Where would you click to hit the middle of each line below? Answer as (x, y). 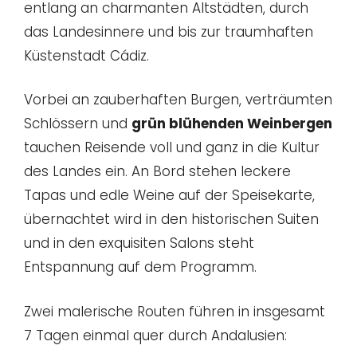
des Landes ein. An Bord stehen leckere (157, 172)
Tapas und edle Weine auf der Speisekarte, (169, 196)
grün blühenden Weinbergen (232, 124)
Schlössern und (78, 124)
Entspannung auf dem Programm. (140, 267)
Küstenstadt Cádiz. (86, 55)
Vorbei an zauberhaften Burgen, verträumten (178, 100)
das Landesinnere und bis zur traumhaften (169, 31)
